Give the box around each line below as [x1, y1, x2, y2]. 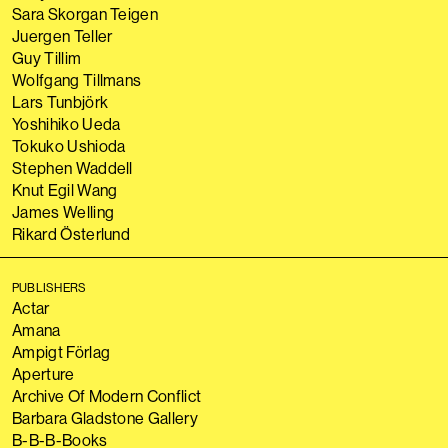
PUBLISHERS [12, 280, 87, 295]
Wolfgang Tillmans [12, 70, 142, 90]
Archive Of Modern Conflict [12, 386, 202, 406]
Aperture [12, 364, 75, 384]
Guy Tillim [12, 48, 82, 68]
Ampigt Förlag [12, 342, 111, 362]
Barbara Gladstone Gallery [12, 408, 198, 428]
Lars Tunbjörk [12, 92, 109, 112]
